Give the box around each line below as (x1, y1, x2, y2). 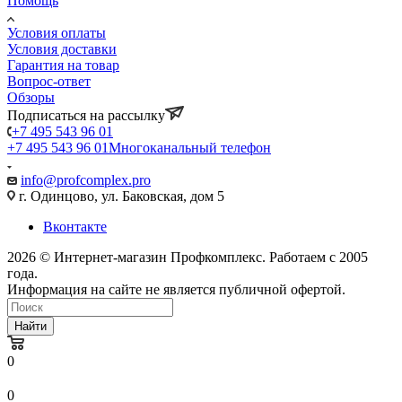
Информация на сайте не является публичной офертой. (7, 281, 345, 297)
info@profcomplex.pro (21, 171, 151, 188)
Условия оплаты (7, 24, 106, 40)
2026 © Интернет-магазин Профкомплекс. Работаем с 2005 (7, 249, 368, 265)
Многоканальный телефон (109, 139, 271, 155)
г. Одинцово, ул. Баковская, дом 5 (15, 188, 224, 204)
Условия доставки (7, 40, 117, 57)
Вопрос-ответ (7, 73, 91, 89)
